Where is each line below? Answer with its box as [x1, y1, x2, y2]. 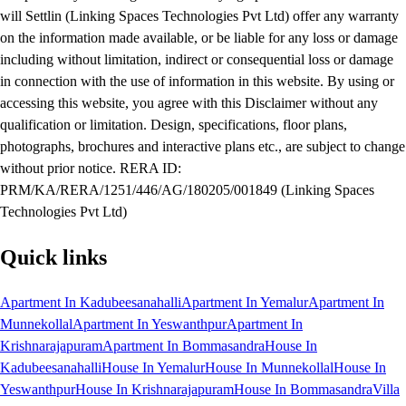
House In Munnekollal [205, 360, 333, 376]
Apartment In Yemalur [181, 295, 308, 311]
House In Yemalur [101, 360, 205, 376]
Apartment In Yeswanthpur [72, 316, 227, 333]
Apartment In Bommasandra [102, 338, 265, 354]
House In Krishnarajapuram [75, 382, 234, 398]
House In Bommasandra [234, 382, 372, 398]
